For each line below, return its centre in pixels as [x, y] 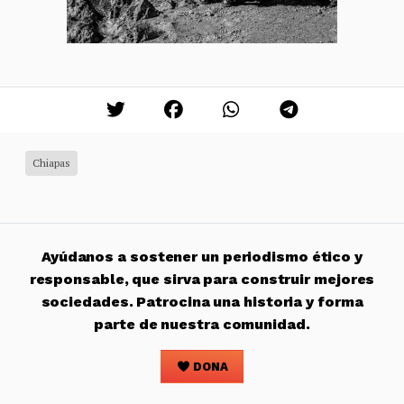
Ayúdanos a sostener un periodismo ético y [202, 256]
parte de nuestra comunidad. [202, 324]
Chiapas [51, 162]
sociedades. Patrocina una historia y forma [202, 301]
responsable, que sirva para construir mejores [202, 279]
